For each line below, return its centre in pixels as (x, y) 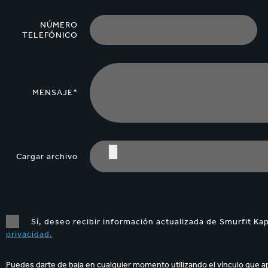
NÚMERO (59, 25)
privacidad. (29, 234)
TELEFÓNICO (50, 35)
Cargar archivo (47, 156)
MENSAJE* (55, 93)
